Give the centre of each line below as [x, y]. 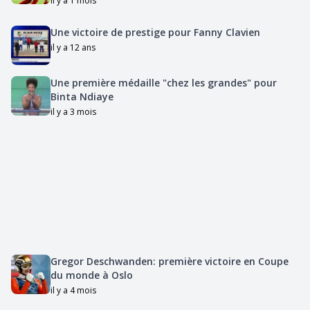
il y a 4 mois [73, 290]
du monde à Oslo [91, 275]
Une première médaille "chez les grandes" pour [163, 82]
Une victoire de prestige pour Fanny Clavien [155, 32]
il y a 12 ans [73, 47]
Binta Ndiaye [82, 96]
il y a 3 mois [73, 111]
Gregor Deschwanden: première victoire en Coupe [169, 261]
